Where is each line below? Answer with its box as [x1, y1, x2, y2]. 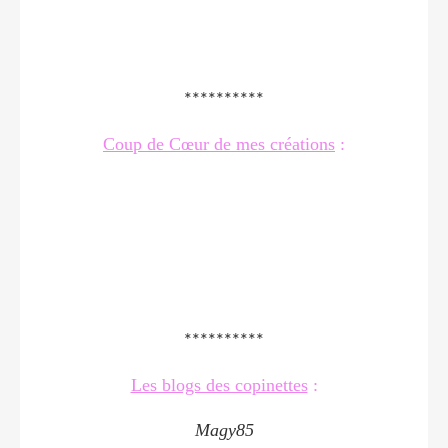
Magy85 [194, 419, 254, 440]
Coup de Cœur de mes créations [103, 133, 335, 154]
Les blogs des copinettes [130, 374, 308, 395]
